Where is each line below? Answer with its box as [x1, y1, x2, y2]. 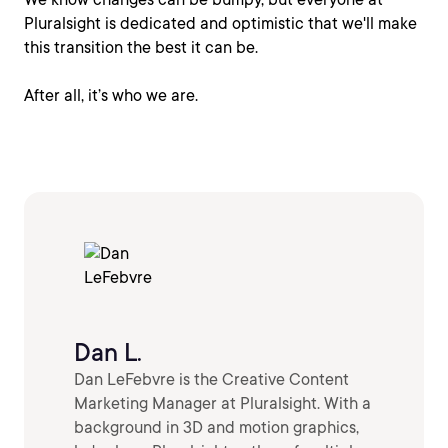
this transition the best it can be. [24, 38, 258, 57]
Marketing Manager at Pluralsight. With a [74, 394, 371, 414]
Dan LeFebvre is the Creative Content [74, 370, 349, 390]
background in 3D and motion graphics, [74, 418, 359, 438]
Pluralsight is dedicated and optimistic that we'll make [24, 14, 417, 33]
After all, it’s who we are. [24, 86, 198, 105]
